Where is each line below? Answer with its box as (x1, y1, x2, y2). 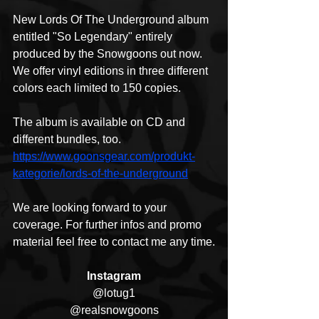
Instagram (87, 270, 141, 283)
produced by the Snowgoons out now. (13, 48, 205, 61)
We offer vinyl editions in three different (13, 65, 211, 78)
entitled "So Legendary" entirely (13, 31, 175, 43)
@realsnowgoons (69, 304, 159, 317)
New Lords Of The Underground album (13, 14, 211, 26)
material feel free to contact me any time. (13, 236, 215, 249)
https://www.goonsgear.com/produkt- (13, 150, 195, 163)
